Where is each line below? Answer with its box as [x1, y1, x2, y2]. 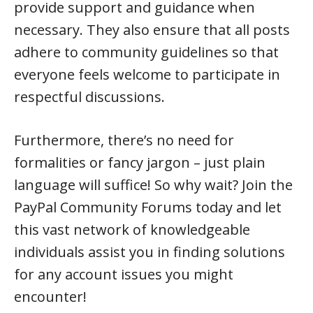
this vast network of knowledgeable [14, 220, 250, 239]
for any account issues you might [14, 265, 233, 284]
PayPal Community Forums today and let [14, 198, 282, 217]
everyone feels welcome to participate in [14, 65, 280, 84]
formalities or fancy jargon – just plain [14, 153, 265, 172]
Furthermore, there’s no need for [14, 131, 234, 150]
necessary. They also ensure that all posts [14, 20, 290, 39]
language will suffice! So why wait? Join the [14, 175, 293, 194]
